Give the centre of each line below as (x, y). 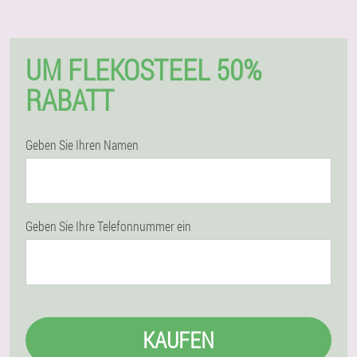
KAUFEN (178, 340)
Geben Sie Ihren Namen (82, 145)
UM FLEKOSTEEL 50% (143, 69)
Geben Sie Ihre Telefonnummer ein (108, 226)
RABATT (70, 100)
